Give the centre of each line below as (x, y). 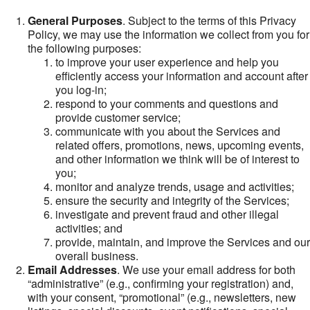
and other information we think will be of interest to (177, 159)
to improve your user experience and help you (167, 62)
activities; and (89, 228)
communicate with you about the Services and (168, 131)
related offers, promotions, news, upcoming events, (180, 145)
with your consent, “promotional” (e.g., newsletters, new (162, 297)
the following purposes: (84, 48)
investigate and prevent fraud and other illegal (167, 214)
